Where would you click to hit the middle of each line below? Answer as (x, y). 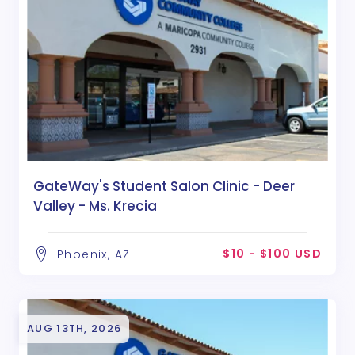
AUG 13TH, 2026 (74, 328)
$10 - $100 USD (272, 253)
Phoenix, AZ (94, 254)
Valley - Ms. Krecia (95, 206)
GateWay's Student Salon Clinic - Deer (164, 186)
